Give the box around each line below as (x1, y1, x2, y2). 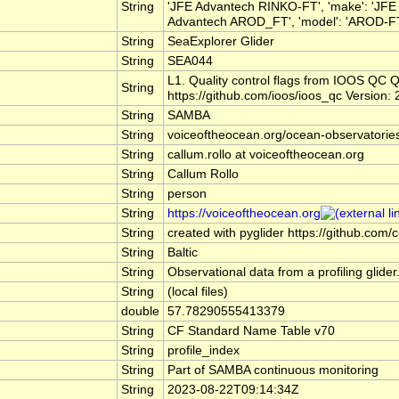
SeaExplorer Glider (167, 35, 274, 49)
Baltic (167, 246, 198, 260)
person (167, 187, 207, 201)
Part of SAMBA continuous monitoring (167, 363, 379, 378)
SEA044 (167, 54, 213, 69)
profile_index (167, 344, 240, 358)
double (121, 305, 159, 319)
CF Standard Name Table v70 (167, 324, 335, 338)
